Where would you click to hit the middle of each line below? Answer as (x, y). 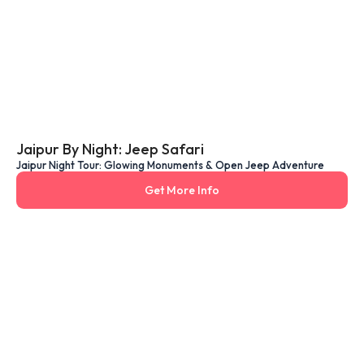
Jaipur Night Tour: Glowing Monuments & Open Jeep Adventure (170, 165)
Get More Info (182, 190)
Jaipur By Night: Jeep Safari (110, 149)
